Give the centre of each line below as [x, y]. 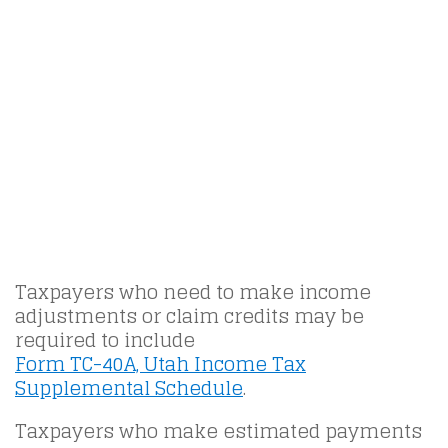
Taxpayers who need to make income [193, 292]
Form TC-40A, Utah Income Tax [160, 364]
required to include [105, 340]
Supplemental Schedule [129, 388]
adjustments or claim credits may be [189, 316]
